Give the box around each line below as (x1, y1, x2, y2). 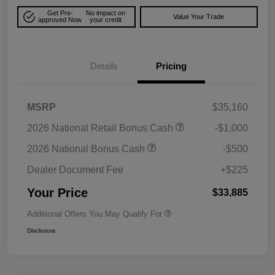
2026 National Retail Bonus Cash (27, 122, 176, 133)
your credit (90, 16, 122, 24)
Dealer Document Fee (27, 164, 123, 175)
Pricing (156, 60, 187, 71)
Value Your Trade (173, 12, 225, 20)
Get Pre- (47, 9, 73, 17)
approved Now (38, 16, 82, 24)
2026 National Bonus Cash (27, 143, 147, 154)
